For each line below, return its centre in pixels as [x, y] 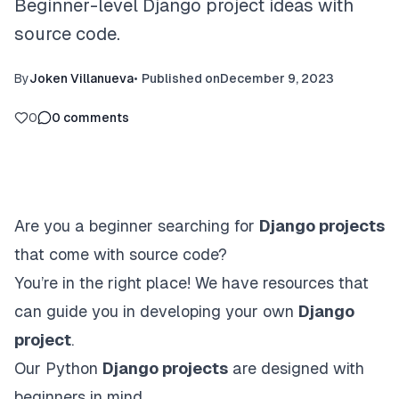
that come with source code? [121, 254]
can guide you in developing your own [156, 311]
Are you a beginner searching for [137, 226]
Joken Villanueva [81, 78]
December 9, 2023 [277, 78]
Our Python [58, 368]
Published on [181, 78]
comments [96, 118]
